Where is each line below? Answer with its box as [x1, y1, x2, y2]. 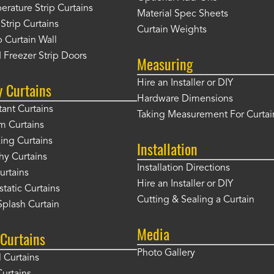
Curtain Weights [137, 25, 207, 35]
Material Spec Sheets [137, 9, 228, 19]
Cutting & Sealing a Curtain [137, 195, 254, 205]
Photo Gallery [137, 248, 195, 258]
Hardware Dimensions [137, 94, 233, 104]
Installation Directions [137, 163, 230, 173]
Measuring [137, 53, 193, 75]
